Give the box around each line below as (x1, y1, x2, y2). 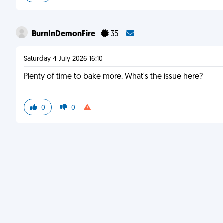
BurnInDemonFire (32, 30, 97, 38)
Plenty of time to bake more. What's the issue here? (24, 73, 203, 81)
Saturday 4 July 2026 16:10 (24, 55, 103, 63)
